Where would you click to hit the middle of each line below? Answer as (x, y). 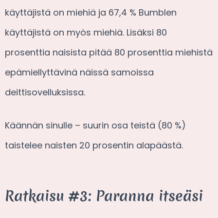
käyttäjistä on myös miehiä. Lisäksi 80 (86, 32)
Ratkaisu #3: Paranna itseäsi (104, 196)
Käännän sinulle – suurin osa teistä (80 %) (95, 125)
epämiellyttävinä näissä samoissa (79, 72)
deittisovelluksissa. (45, 92)
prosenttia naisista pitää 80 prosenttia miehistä (109, 52)
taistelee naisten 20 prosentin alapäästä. (94, 145)
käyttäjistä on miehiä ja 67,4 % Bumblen (91, 12)
